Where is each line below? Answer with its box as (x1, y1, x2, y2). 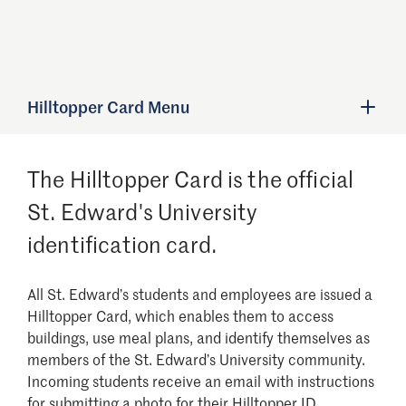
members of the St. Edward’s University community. (27, 348, 365, 369)
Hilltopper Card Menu (27, 95, 189, 118)
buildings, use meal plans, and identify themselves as (27, 326, 370, 347)
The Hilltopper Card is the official (27, 163, 354, 194)
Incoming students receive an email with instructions (27, 370, 374, 391)
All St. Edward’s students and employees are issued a (27, 283, 372, 304)
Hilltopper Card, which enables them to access (27, 304, 333, 325)
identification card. (27, 228, 217, 259)
